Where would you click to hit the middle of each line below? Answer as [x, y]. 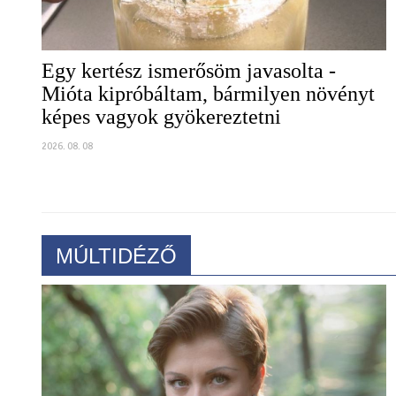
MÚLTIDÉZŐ [116, 272]
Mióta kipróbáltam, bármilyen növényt [208, 110]
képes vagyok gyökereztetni [161, 133]
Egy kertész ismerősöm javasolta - [189, 87]
